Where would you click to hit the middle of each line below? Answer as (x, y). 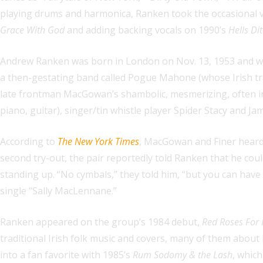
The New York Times (98, 141)
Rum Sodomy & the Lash (183, 255)
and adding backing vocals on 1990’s (146, 30)
